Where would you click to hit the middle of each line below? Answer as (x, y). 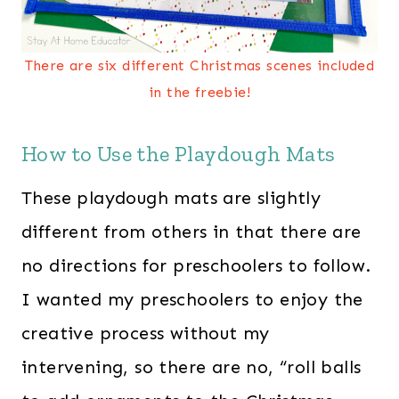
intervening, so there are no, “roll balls (191, 366)
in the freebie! (199, 92)
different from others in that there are (191, 231)
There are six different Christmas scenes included (199, 65)
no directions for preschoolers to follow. (196, 265)
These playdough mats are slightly (171, 197)
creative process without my (146, 333)
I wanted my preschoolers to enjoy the (192, 299)
